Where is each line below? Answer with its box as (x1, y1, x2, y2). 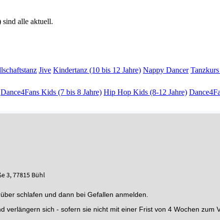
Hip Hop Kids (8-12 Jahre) (104, 88, 187, 97)
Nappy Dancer (143, 66, 189, 75)
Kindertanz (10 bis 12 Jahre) (53, 66, 141, 75)
